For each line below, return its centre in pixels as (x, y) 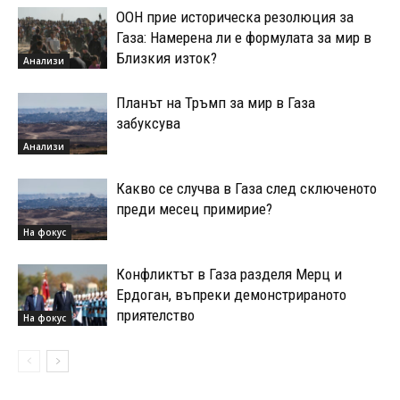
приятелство (155, 315)
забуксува (148, 123)
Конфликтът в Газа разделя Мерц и (229, 274)
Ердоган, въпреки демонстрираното (231, 294)
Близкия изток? (167, 58)
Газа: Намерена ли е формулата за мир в (244, 37)
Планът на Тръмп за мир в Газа (216, 102)
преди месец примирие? (194, 208)
